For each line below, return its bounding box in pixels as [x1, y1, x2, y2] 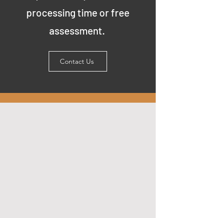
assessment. [49, 24, 107, 36]
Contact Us [60, 57, 94, 66]
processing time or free [26, 6, 129, 18]
